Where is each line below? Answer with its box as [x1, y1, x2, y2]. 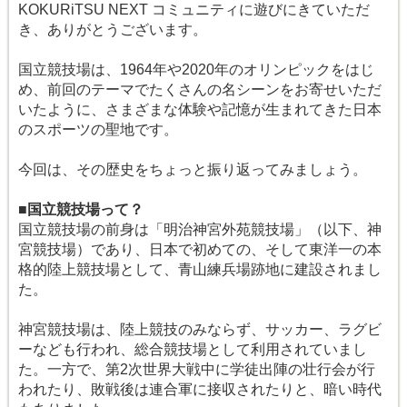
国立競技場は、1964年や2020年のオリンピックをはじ [18, 62, 374, 78]
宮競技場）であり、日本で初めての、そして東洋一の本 [18, 242, 382, 258]
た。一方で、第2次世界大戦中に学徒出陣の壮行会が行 [18, 362, 375, 378]
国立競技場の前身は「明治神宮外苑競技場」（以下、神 [18, 222, 382, 238]
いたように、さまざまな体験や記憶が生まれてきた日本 [18, 102, 382, 118]
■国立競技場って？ [18, 202, 144, 218]
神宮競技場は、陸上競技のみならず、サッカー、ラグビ [18, 322, 382, 338]
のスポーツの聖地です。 [18, 122, 178, 138]
